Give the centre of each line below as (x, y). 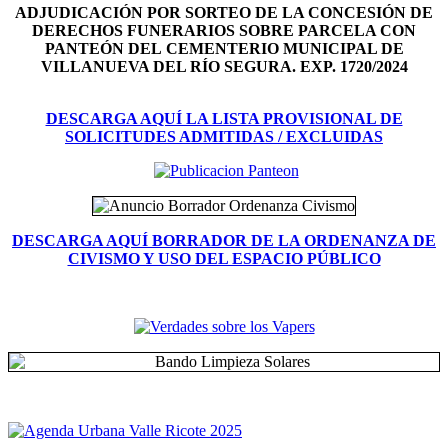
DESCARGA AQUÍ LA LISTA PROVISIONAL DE (224, 118)
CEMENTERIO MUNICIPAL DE (284, 48)
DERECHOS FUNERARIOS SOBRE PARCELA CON (224, 30)
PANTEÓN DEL (105, 48)
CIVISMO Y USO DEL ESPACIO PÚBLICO (224, 258)
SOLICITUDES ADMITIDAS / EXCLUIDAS (224, 136)
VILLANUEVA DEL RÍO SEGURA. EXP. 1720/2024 (224, 66)
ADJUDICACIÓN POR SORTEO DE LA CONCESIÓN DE (224, 12)
